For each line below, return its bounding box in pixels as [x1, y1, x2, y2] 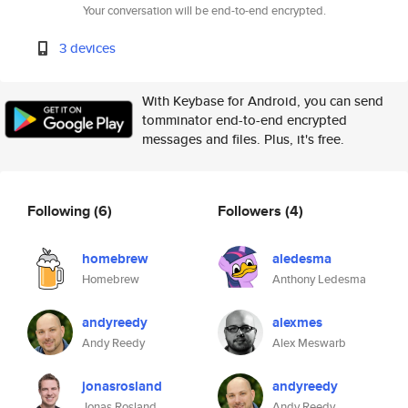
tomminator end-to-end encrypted [142, 110, 347, 129]
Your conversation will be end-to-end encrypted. [82, 2, 326, 19]
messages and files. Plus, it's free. [142, 129, 344, 148]
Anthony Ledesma [272, 270, 366, 288]
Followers [218, 199, 285, 221]
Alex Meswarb [272, 334, 346, 352]
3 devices [59, 38, 117, 57]
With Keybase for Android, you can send [142, 91, 383, 110]
